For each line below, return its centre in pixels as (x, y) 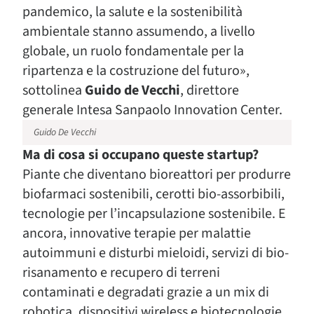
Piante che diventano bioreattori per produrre (157, 175)
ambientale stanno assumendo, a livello (139, 32)
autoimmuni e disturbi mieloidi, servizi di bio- (156, 253)
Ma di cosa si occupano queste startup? (141, 155)
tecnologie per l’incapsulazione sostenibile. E (154, 214)
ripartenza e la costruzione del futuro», (136, 71)
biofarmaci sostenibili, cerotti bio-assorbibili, (153, 194)
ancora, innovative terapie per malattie (137, 233)
